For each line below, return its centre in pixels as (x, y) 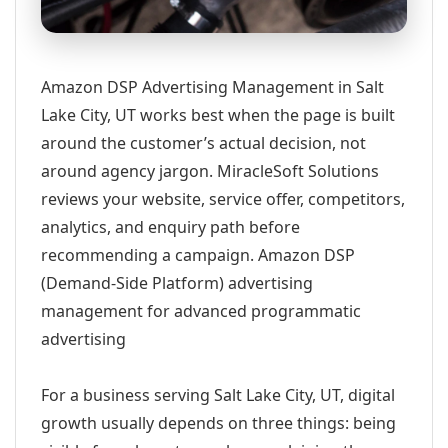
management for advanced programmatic (201, 311)
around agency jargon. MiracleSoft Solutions (210, 171)
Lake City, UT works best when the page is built (218, 115)
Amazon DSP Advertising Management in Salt (212, 87)
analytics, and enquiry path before (170, 227)
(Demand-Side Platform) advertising (177, 283)
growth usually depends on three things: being (218, 423)
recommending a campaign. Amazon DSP (198, 255)
